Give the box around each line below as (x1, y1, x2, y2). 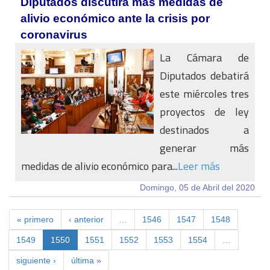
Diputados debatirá (160, 66, 249, 86)
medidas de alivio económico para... (21, 156, 178, 176)
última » (71, 256, 101, 265)
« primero (17, 215, 54, 224)
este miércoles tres (160, 84, 249, 104)
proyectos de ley (160, 102, 249, 122)
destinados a (160, 120, 249, 140)
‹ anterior (69, 215, 104, 224)
